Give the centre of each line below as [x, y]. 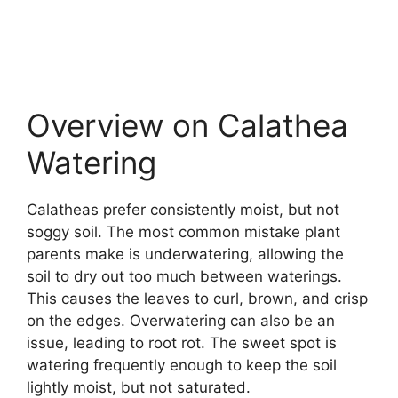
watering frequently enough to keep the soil [182, 366]
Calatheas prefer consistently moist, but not [183, 210]
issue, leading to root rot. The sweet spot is [182, 343]
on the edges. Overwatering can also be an [181, 321]
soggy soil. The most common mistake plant [183, 232]
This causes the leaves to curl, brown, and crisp [197, 299]
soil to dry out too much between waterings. [184, 277]
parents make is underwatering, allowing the [185, 255]
